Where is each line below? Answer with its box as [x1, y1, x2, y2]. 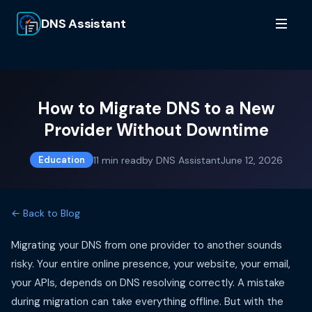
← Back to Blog [11, 207, 80, 219]
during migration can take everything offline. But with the [11, 295, 283, 309]
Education [38, 154, 85, 166]
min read [98, 153, 142, 166]
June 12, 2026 [220, 153, 283, 166]
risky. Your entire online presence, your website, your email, [11, 257, 290, 271]
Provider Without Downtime [43, 119, 269, 141]
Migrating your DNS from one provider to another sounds [11, 238, 282, 252]
